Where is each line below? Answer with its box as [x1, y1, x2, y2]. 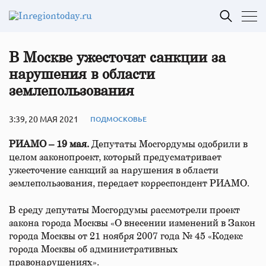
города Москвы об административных [9, 245, 178, 254]
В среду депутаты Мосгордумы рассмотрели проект [9, 205, 240, 215]
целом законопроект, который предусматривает [9, 153, 221, 162]
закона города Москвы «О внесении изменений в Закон [9, 218, 255, 228]
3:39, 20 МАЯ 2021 [9, 113, 78, 124]
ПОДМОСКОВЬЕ [90, 113, 147, 124]
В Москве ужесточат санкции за [9, 51, 226, 65]
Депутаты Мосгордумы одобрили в [91, 140, 248, 149]
